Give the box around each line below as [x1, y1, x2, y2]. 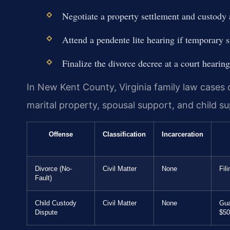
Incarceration [162, 130, 203, 138]
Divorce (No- [35, 165, 72, 172]
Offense [49, 130, 73, 138]
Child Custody [35, 199, 76, 207]
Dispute [35, 208, 57, 216]
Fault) [35, 174, 52, 182]
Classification [103, 130, 146, 138]
